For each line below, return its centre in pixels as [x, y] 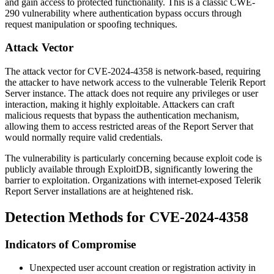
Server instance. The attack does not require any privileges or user [131, 93]
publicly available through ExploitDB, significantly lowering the [129, 169]
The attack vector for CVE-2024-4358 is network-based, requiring [133, 71]
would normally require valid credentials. [84, 137]
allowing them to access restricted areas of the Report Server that [129, 126]
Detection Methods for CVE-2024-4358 [127, 217]
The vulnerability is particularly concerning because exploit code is [133, 158]
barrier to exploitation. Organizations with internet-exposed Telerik [133, 180]
